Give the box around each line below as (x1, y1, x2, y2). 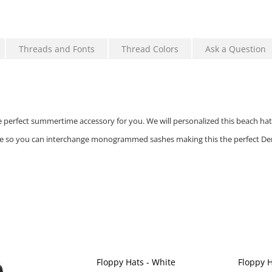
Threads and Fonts (18, 43, 95, 55)
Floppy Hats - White (97, 256, 175, 268)
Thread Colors (121, 43, 178, 55)
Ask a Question (205, 43, 266, 55)
